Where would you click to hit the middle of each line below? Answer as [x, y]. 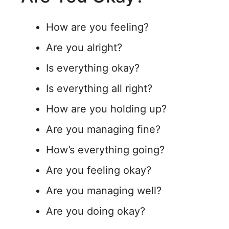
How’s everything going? [105, 150]
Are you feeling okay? [99, 170]
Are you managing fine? [103, 129]
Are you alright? [84, 48]
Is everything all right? [99, 88]
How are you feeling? [97, 27]
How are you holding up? [106, 109]
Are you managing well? [104, 191]
